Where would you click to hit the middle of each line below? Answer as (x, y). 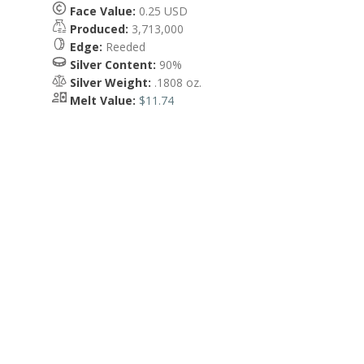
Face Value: (103, 11)
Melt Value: (103, 100)
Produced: (99, 29)
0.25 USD (162, 11)
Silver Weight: (110, 82)
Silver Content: (113, 65)
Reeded (124, 47)
